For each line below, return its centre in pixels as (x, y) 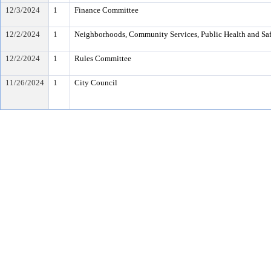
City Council (96, 83)
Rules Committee (103, 58)
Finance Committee (106, 10)
